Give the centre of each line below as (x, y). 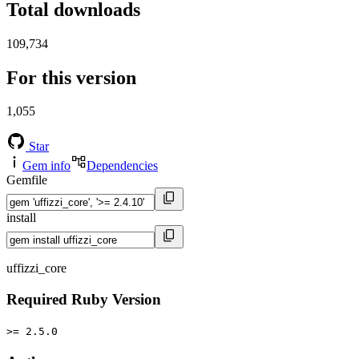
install (21, 218)
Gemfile (27, 180)
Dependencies (122, 166)
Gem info (46, 166)
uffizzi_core (36, 268)
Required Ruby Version (84, 300)
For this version (71, 77)
